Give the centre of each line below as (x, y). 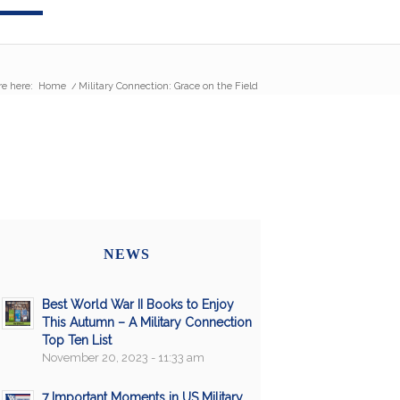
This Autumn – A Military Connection (146, 322)
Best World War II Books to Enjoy (137, 304)
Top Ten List (76, 340)
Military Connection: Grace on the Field (168, 87)
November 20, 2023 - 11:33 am (123, 357)
